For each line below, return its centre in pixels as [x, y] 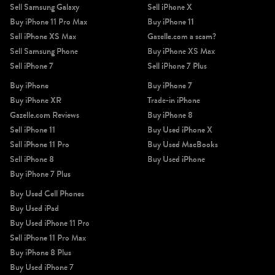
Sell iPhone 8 [32, 159]
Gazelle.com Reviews [45, 115]
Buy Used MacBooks [183, 144]
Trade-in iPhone [174, 100]
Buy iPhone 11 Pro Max [48, 21]
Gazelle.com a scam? [182, 36]
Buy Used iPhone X [180, 130]
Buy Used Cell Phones [47, 193]
